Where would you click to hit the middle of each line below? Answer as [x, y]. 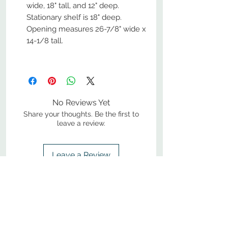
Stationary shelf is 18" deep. [75, 17]
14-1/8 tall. [45, 41]
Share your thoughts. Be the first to [81, 114]
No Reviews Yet [81, 103]
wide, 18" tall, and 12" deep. [74, 6]
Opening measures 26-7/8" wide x [86, 29]
